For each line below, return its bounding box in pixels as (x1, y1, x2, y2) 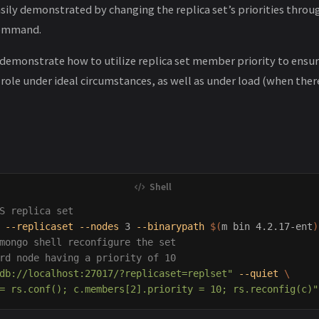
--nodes (79, 221, 119, 233)
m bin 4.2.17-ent (221, 221, 313, 233)
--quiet (239, 268, 278, 280)
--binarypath (136, 221, 204, 233)
